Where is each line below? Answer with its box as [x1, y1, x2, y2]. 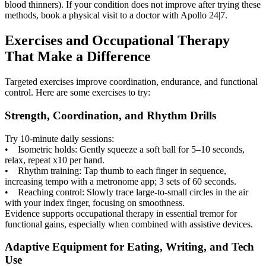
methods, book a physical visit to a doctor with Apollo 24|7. [5, 10, 227, 21]
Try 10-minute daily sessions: [5, 133, 114, 144]
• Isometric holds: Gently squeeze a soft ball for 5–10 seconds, [5, 144, 245, 154]
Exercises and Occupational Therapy [5, 33, 230, 49]
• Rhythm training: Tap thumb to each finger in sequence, [5, 165, 226, 176]
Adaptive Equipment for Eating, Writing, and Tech [5, 240, 254, 254]
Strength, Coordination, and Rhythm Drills [5, 109, 216, 122]
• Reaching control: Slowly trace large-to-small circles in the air [5, 186, 248, 197]
